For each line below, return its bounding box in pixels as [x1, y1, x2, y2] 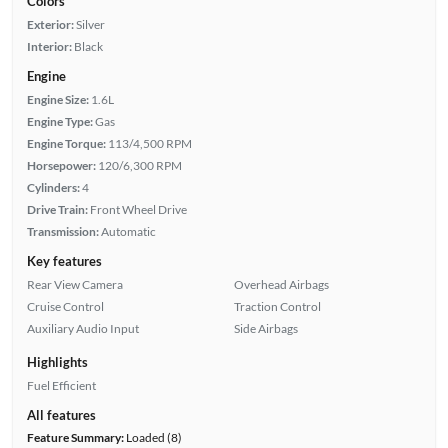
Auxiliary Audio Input [26, 320, 139, 336]
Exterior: [26, 16, 74, 32]
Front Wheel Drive [89, 201, 187, 217]
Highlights [26, 353, 88, 370]
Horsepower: [26, 157, 96, 173]
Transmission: [26, 223, 99, 239]
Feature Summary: [26, 429, 124, 445]
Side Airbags [234, 320, 298, 336]
